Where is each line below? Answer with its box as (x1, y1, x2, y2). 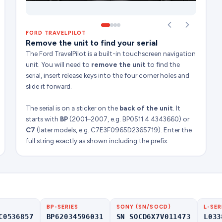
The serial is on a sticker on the (26, 104, 120, 112)
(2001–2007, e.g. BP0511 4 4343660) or (68, 114, 190, 123)
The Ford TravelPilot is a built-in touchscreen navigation (26, 49, 196, 57)
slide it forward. (26, 82, 72, 90)
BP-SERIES (46, 204, 79, 211)
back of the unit (119, 104, 173, 112)
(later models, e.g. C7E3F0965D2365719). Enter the (35, 125, 192, 134)
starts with (26, 114, 60, 123)
